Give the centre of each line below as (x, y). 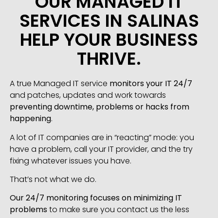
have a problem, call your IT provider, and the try (101, 149)
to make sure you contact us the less (118, 210)
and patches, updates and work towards (88, 95)
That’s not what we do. (53, 179)
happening (30, 119)
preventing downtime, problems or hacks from (100, 107)
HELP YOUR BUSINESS (109, 40)
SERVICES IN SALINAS (109, 21)
